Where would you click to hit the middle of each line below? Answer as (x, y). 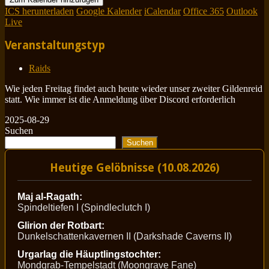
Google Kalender (109, 11)
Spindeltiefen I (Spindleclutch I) (84, 208)
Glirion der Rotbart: (61, 226)
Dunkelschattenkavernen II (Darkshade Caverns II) (125, 237)
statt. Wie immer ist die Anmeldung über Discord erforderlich (120, 99)
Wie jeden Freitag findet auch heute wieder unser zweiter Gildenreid (134, 88)
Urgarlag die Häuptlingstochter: (89, 255)
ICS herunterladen (39, 11)
